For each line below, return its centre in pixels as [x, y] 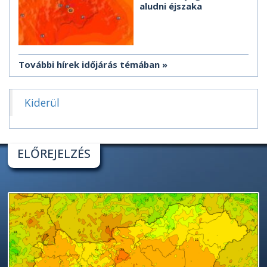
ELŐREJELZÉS [54, 154]
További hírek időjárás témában [89, 65]
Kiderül [42, 103]
